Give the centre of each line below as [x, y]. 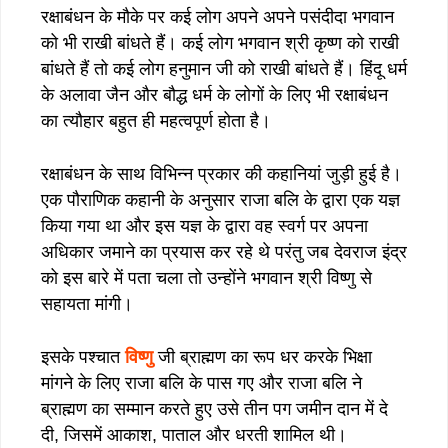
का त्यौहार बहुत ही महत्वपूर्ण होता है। [156, 120]
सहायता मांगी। [87, 303]
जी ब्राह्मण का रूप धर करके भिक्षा [265, 356]
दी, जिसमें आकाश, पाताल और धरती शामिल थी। [194, 434]
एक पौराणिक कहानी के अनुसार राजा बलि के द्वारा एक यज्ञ [220, 199]
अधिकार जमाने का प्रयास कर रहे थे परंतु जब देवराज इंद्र [224, 251]
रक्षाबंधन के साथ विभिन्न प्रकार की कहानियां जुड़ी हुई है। [221, 173]
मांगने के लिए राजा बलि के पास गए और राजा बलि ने [201, 382]
